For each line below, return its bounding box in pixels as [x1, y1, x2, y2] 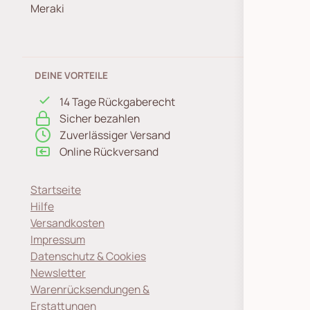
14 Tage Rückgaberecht [60, 94, 175, 109]
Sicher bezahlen [60, 111, 140, 126]
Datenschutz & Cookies [30, 248, 146, 264]
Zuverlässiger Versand [60, 127, 170, 143]
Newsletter [30, 265, 86, 280]
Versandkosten [30, 215, 104, 230]
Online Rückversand [60, 144, 158, 159]
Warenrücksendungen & [30, 282, 149, 297]
